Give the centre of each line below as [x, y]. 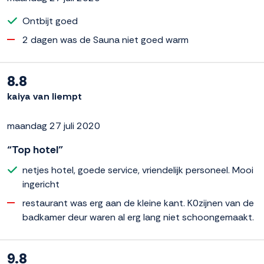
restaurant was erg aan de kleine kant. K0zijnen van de [138, 203]
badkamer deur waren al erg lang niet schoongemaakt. [138, 217]
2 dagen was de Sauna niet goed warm [105, 39]
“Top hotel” [35, 149]
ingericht [41, 184]
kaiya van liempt [44, 96]
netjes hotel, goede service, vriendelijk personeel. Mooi [138, 170]
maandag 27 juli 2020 [54, 126]
